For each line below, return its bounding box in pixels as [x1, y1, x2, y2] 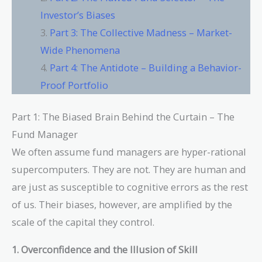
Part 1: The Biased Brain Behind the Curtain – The [12, 110, 235, 124]
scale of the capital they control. [12, 215, 154, 229]
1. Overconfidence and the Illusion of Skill [12, 242, 198, 256]
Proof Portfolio [40, 78, 109, 92]
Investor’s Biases [40, 8, 116, 22]
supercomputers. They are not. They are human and [12, 163, 246, 177]
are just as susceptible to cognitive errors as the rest [12, 180, 248, 194]
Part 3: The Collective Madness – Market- [50, 25, 233, 39]
